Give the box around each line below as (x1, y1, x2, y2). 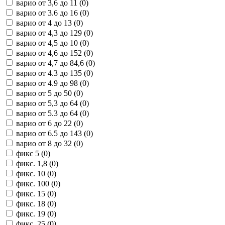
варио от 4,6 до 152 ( (16, 48, 86, 57)
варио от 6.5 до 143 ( (16, 129, 86, 138)
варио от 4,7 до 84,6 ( (16, 58, 88, 67)
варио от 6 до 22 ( (16, 119, 76, 128)
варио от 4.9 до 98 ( (16, 78, 82, 87)
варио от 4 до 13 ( (16, 18, 76, 27)
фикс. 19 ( (16, 209, 50, 218)
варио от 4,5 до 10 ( (16, 38, 82, 47)
